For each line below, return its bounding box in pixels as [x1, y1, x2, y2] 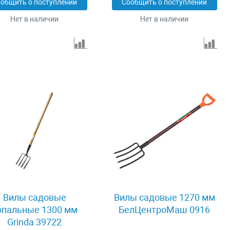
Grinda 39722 [7, 217, 62, 228]
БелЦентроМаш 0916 [119, 204, 210, 216]
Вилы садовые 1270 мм [113, 192, 215, 203]
